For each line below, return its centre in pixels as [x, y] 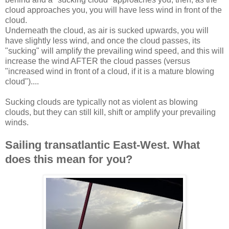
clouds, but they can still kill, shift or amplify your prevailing [110, 112]
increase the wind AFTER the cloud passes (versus [98, 61]
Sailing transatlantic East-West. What [102, 145]
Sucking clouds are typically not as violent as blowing [101, 102]
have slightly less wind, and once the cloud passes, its [103, 40]
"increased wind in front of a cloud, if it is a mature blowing [110, 71]
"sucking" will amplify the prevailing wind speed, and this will [114, 51]
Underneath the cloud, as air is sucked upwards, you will [107, 30]
